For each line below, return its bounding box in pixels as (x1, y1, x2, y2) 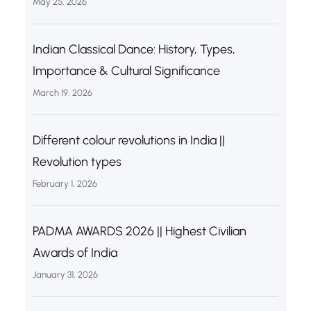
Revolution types (32, 153, 121, 169)
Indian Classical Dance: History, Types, (32, 41, 235, 57)
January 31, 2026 (32, 269, 98, 280)
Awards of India (32, 244, 117, 260)
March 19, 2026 (32, 87, 92, 98)
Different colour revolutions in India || (32, 132, 225, 148)
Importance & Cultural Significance (32, 62, 220, 78)
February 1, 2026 (32, 178, 97, 189)
